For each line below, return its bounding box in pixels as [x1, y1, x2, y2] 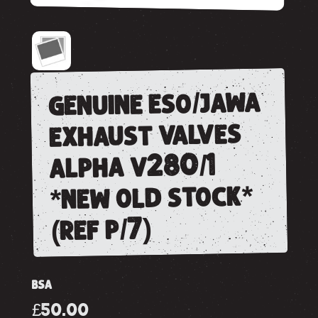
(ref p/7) [50, 216, 152, 243]
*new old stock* [50, 183, 253, 212]
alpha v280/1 [49, 153, 216, 180]
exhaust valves [48, 121, 242, 149]
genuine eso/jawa [48, 89, 261, 118]
